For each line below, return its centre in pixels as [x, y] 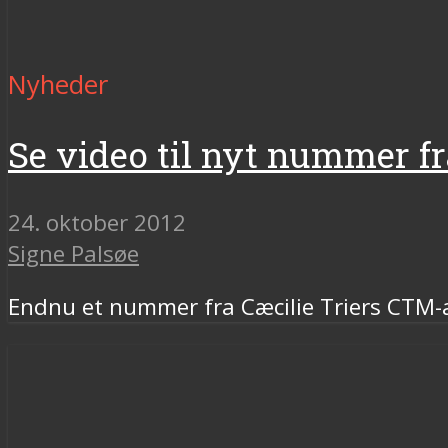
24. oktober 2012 [97, 222]
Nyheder [58, 84]
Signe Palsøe [73, 253]
